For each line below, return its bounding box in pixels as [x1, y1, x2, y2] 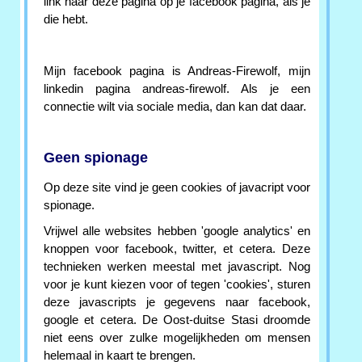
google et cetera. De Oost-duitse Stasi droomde [44, 314, 310, 327]
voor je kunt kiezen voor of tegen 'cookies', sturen [44, 278, 310, 292]
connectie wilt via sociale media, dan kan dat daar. [44, 100, 306, 114]
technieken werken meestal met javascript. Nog [44, 260, 310, 274]
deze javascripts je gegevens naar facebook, [44, 296, 310, 309]
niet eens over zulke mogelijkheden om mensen [44, 331, 310, 345]
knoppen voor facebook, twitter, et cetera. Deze [44, 242, 310, 256]
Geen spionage [44, 149, 148, 166]
